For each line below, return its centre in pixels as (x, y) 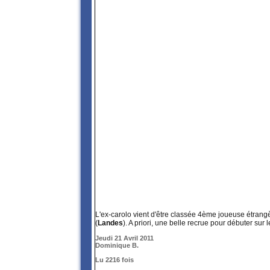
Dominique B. (117, 246)
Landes (110, 223)
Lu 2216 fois (115, 260)
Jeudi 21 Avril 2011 (124, 238)
